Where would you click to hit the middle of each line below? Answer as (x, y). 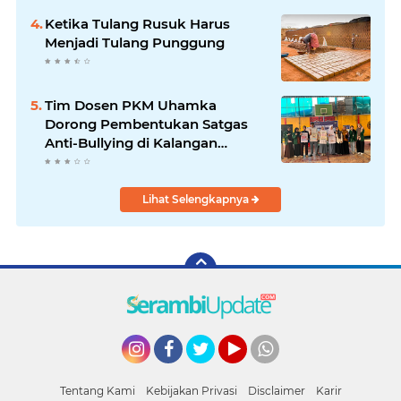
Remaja (71, 161)
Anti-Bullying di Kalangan (131, 142)
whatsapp (281, 371)
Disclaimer (276, 390)
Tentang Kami (97, 390)
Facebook (184, 371)
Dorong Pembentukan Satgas (146, 124)
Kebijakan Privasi (191, 390)
